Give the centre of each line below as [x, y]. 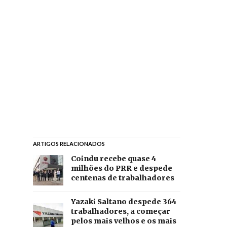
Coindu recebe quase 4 [113, 159]
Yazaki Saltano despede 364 [123, 202]
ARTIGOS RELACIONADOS [69, 144]
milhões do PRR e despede [121, 168]
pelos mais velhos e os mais [123, 221]
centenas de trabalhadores [122, 178]
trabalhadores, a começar [120, 212]
